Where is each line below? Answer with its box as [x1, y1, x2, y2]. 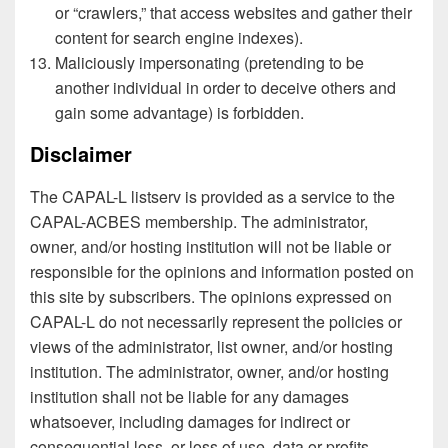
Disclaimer [30, 139, 132, 169]
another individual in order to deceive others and [55, 76, 396, 100]
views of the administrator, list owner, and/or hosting [30, 335, 393, 359]
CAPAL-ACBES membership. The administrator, [30, 210, 368, 234]
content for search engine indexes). [55, 26, 303, 50]
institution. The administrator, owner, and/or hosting [30, 360, 389, 384]
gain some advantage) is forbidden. [55, 101, 304, 125]
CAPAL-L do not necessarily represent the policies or [30, 310, 402, 334]
